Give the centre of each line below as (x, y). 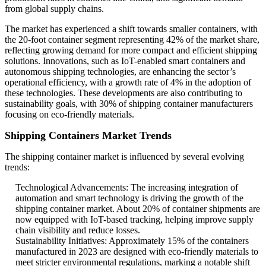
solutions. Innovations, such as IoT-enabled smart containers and (125, 61)
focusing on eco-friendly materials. (69, 115)
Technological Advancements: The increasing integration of (127, 188)
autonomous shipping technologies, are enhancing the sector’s (120, 72)
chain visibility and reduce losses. (78, 230)
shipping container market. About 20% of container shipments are (138, 209)
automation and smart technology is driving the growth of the (129, 198)
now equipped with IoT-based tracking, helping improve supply (134, 220)
